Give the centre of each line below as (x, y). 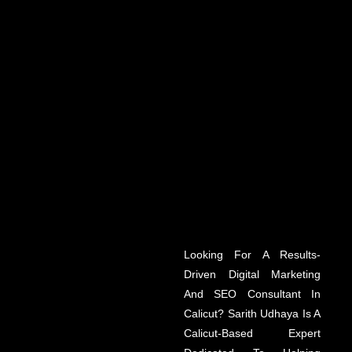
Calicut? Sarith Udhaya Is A (252, 314)
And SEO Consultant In (252, 294)
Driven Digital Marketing (252, 275)
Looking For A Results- (252, 255)
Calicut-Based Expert (252, 334)
